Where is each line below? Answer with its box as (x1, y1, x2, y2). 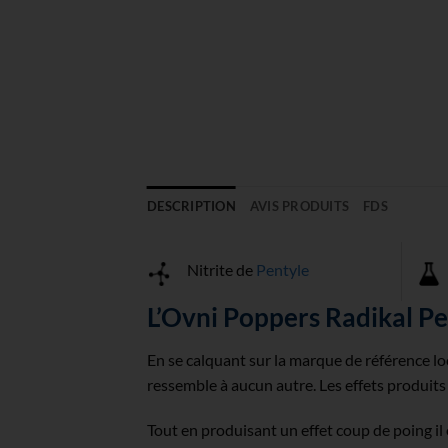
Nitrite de (187, 260, 256, 280)
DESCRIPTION (147, 198, 236, 215)
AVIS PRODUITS (249, 198, 350, 215)
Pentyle (256, 260, 309, 280)
